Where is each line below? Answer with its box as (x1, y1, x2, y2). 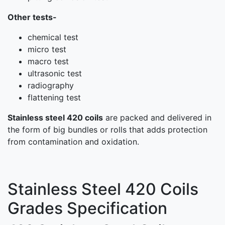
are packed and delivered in (103, 112, 211, 123)
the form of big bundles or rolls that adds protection (8, 124, 207, 135)
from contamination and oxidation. (8, 136, 139, 147)
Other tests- (8, 12, 57, 22)
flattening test (28, 92, 81, 102)
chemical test (28, 32, 78, 42)
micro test (28, 44, 66, 54)
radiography (28, 80, 74, 90)
